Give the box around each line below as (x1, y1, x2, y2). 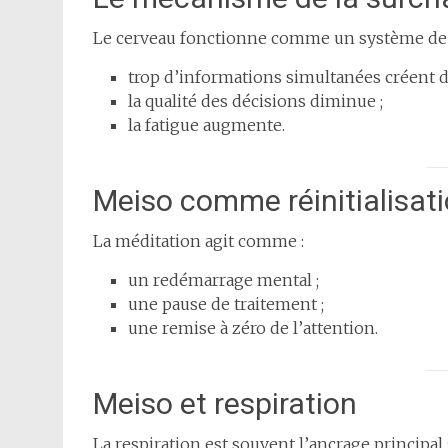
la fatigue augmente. (128, 115, 285, 136)
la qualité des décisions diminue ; (128, 91, 383, 112)
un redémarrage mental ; (128, 270, 319, 291)
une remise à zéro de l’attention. (128, 318, 378, 339)
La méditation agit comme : (93, 231, 304, 252)
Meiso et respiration (93, 386, 357, 422)
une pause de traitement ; (128, 294, 324, 315)
